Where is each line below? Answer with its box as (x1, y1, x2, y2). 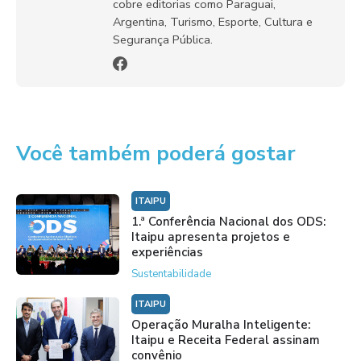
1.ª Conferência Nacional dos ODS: (131, 214, 326, 230)
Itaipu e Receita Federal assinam (131, 332, 320, 349)
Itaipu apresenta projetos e (131, 229, 290, 246)
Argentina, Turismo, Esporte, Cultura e (113, 14, 313, 31)
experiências (131, 244, 203, 261)
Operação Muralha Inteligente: (131, 317, 310, 334)
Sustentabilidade (131, 267, 211, 282)
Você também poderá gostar (16, 139, 296, 168)
